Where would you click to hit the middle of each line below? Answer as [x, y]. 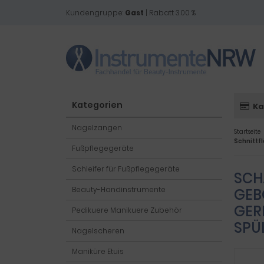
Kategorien [97, 105]
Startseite [247, 132]
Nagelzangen [97, 128]
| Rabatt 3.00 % [170, 13]
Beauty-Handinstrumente [119, 189]
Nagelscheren [98, 231]
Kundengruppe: [95, 13]
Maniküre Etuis [98, 251]
